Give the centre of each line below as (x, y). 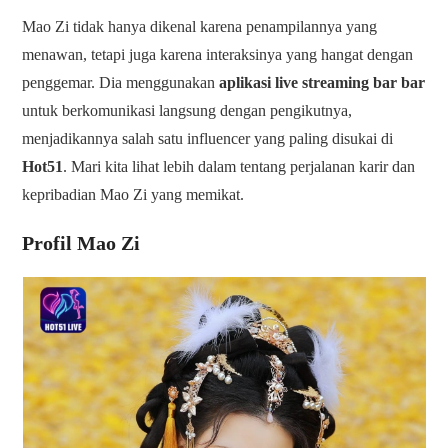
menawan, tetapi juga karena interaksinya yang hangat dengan (218, 55)
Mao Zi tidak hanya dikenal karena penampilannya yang (200, 27)
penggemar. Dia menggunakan (121, 83)
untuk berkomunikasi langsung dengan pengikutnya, (187, 111)
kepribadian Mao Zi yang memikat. (133, 195)
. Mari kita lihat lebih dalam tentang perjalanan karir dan (239, 167)
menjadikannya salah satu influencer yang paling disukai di (208, 139)
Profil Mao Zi (81, 243)
